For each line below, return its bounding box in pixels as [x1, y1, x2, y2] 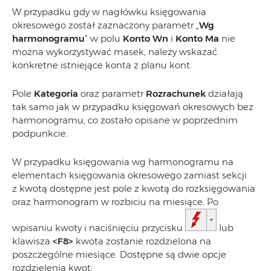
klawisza [12, 235, 53, 247]
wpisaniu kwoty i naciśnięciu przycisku [12, 221, 185, 233]
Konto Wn [123, 32, 168, 44]
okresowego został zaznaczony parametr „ [12, 19, 199, 31]
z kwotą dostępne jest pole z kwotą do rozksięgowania [12, 182, 255, 194]
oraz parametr [78, 87, 146, 99]
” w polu [85, 32, 123, 44]
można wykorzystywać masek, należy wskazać [12, 45, 217, 57]
